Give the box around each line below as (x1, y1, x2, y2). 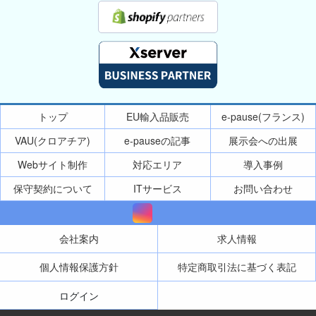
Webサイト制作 (18, 157, 88, 172)
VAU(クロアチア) (15, 133, 91, 148)
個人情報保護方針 (39, 260, 119, 274)
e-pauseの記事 (124, 133, 191, 148)
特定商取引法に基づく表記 (177, 260, 296, 274)
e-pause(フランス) (221, 109, 305, 124)
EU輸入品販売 (126, 109, 189, 124)
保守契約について (13, 181, 92, 196)
